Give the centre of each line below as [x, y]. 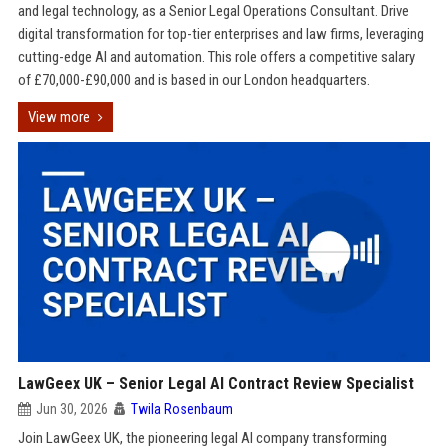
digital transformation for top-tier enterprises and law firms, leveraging [220, 34]
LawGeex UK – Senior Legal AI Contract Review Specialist [215, 383]
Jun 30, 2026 [71, 409]
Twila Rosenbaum [181, 409]
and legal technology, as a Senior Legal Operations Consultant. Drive [213, 11]
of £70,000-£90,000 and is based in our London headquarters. [193, 80]
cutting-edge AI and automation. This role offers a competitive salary [216, 57]
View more [58, 117]
